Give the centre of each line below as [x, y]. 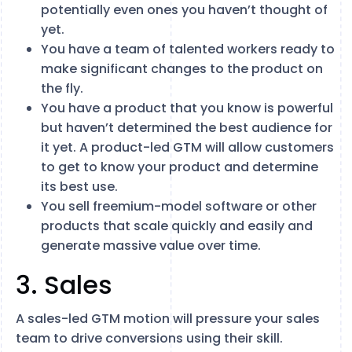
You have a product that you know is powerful [187, 108]
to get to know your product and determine [180, 167]
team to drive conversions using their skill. [149, 338]
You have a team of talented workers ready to [188, 49]
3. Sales [64, 284]
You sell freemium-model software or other [179, 206]
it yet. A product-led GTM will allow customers [187, 147]
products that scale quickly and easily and [177, 225]
